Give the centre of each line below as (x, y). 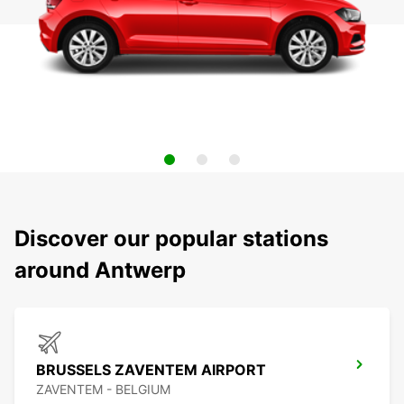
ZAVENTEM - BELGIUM (103, 390)
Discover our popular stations (171, 239)
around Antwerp (100, 271)
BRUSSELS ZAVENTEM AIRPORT (151, 370)
